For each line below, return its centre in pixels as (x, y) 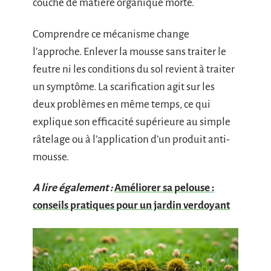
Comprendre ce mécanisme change (111, 34)
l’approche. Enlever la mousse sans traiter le (129, 51)
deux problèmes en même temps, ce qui (122, 104)
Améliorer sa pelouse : (164, 188)
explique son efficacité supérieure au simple (132, 122)
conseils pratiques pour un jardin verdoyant (131, 205)
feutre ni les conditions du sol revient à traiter (134, 69)
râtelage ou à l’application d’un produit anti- (131, 139)
